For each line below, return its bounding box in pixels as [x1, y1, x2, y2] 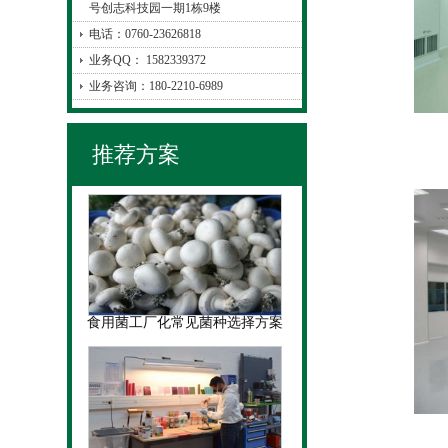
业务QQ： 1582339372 [89, 53, 207, 67]
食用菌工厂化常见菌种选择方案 [86, 315, 283, 330]
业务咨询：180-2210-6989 [89, 79, 224, 93]
